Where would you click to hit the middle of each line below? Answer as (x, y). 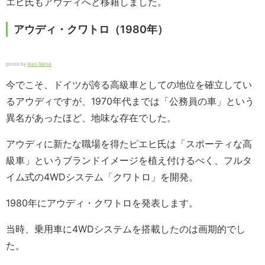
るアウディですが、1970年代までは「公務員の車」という (130, 101)
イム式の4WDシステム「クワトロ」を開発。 (102, 177)
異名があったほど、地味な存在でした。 (91, 118)
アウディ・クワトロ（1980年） (91, 30)
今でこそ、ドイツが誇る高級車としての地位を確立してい (129, 85)
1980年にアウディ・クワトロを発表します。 (102, 203)
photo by (17, 64)
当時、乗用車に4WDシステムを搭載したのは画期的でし (126, 229)
